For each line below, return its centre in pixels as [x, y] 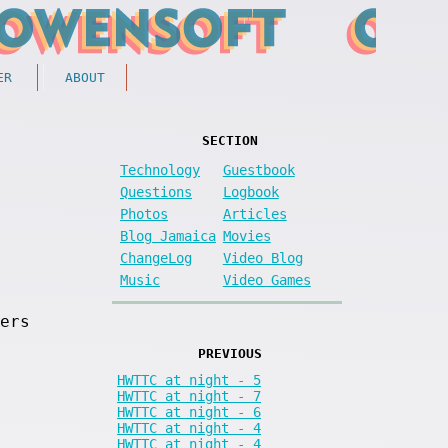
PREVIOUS [229, 353]
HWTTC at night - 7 [189, 395]
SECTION [229, 140]
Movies [246, 235]
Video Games [266, 279]
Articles [254, 213]
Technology [160, 169]
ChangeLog [156, 257]
